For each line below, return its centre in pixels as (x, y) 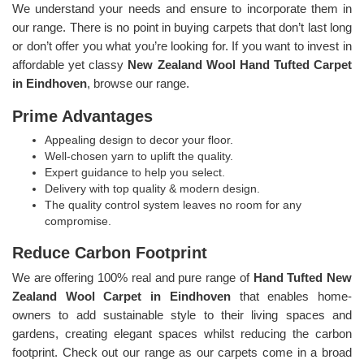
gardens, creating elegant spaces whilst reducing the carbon (182, 333)
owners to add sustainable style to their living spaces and (182, 314)
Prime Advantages (82, 116)
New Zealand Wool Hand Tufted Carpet (240, 64)
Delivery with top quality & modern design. (152, 188)
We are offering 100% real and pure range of (133, 277)
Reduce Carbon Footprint (110, 252)
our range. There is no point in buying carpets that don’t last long (182, 27)
